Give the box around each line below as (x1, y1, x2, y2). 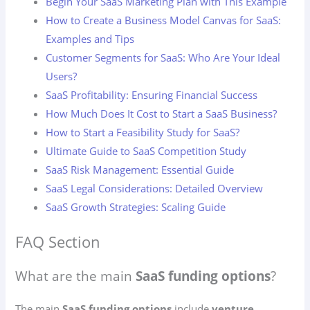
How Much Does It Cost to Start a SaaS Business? (46, 106, 277, 120)
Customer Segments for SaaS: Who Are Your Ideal (46, 50, 281, 64)
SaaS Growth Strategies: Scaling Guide (46, 199, 226, 214)
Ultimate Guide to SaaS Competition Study (46, 143, 247, 158)
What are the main (15, 266, 136, 285)
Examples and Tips (46, 31, 135, 46)
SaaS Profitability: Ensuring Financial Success (46, 87, 258, 102)
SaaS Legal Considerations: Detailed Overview (46, 181, 264, 195)
